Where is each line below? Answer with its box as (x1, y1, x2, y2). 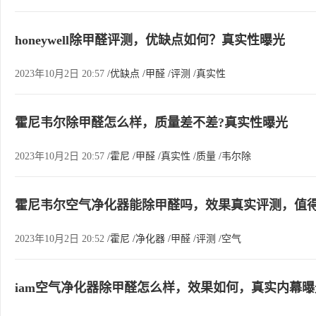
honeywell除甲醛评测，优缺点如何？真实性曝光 (15, 33, 285, 47)
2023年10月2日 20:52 (15, 233, 107, 244)
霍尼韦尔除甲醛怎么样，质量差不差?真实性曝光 (15, 116, 288, 130)
